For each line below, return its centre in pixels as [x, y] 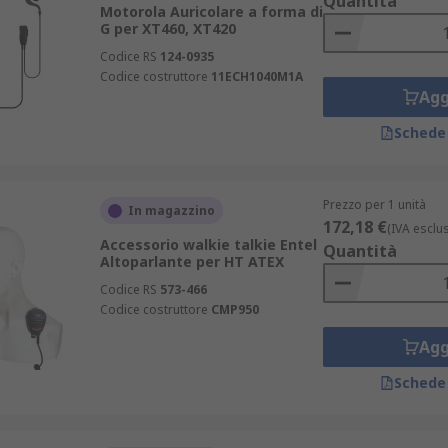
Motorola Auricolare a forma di [211, 11]
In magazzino [171, 210]
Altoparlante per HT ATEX [191, 261]
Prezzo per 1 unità [374, 204]
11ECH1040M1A [256, 76]
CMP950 [234, 309]
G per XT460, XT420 [167, 28]
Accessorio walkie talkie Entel [208, 244]
